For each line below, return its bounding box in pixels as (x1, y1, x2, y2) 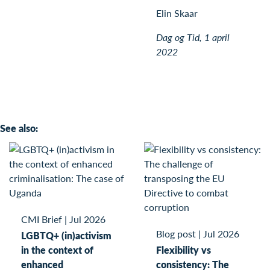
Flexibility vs (156, 242, 211, 257)
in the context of (21, 242, 93, 257)
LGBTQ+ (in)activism (21, 228, 111, 242)
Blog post (156, 226, 196, 240)
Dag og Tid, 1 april (156, 30, 230, 44)
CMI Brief (21, 212, 62, 226)
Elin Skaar (156, 5, 198, 20)
